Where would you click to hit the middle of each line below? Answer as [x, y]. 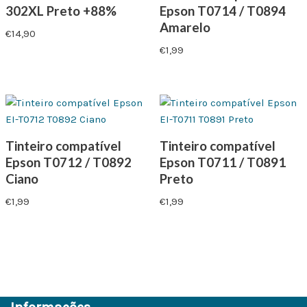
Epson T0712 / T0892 [69, 162]
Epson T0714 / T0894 [222, 10]
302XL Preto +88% [61, 10]
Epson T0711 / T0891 [222, 162]
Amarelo [185, 27]
